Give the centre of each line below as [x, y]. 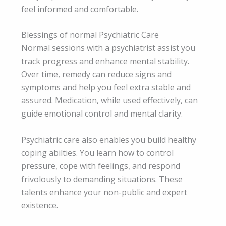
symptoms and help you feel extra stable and [106, 88]
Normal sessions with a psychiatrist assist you [108, 48]
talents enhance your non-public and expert [104, 192]
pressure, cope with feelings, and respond [101, 166]
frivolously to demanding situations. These [102, 179]
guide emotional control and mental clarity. [102, 114]
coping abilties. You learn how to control [97, 153]
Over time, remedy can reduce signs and [96, 74]
